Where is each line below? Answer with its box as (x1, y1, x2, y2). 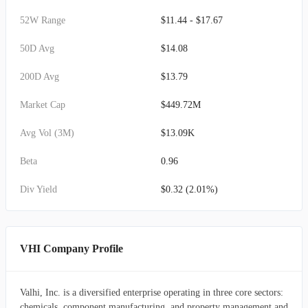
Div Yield (20, 184, 57, 195)
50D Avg (20, 43, 54, 54)
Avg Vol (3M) (20, 128, 74, 138)
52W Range (20, 15, 65, 25)
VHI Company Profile (20, 243, 123, 254)
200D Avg (20, 71, 59, 82)
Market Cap (20, 100, 65, 110)
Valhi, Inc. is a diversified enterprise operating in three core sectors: (20, 287, 283, 298)
